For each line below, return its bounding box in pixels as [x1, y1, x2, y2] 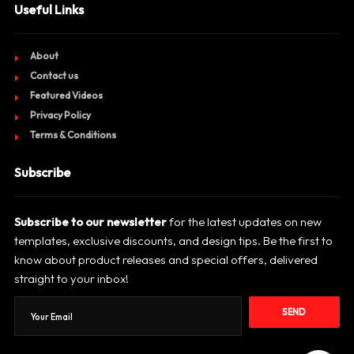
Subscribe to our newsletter [13, 213, 167, 229]
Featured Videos [29, 88, 103, 101]
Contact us [29, 69, 78, 81]
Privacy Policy [29, 108, 91, 121]
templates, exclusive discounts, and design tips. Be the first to [13, 232, 333, 248]
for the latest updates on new [166, 213, 322, 229]
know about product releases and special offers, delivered [13, 251, 318, 267]
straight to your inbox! [13, 270, 129, 286]
